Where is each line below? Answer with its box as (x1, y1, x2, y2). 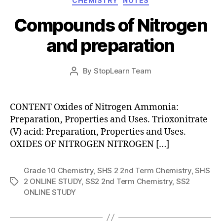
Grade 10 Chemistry (24, 165, 94, 175)
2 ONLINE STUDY (24, 176, 82, 186)
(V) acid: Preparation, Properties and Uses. (10, 126, 186, 138)
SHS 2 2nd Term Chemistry (97, 165, 191, 175)
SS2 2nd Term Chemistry (85, 176, 173, 186)
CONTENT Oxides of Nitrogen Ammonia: (10, 101, 179, 113)
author (73, 77, 97, 87)
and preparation (46, 34, 175, 56)
